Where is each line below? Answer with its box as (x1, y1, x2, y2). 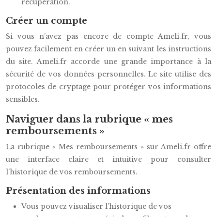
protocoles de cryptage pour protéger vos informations (6, 82, 211, 91)
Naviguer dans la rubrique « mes (6, 113, 173, 125)
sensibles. (6, 95, 40, 104)
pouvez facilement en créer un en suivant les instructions (6, 45, 211, 53)
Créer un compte (6, 15, 87, 26)
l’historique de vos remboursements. (6, 168, 138, 176)
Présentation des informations (6, 186, 151, 196)
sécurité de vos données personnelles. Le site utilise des (6, 70, 211, 78)
